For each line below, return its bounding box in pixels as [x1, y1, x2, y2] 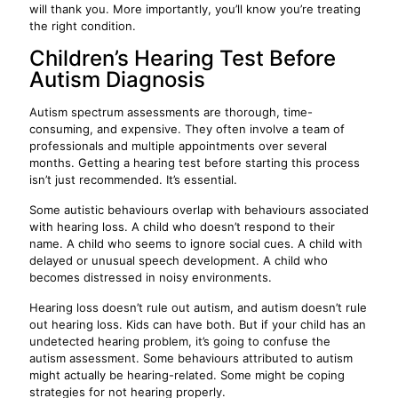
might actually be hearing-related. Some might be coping [29, 368, 345, 382]
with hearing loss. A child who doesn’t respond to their [29, 219, 335, 234]
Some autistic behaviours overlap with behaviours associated [29, 203, 369, 217]
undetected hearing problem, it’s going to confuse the [29, 334, 330, 348]
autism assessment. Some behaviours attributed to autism [29, 351, 353, 365]
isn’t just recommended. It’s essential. [29, 172, 237, 187]
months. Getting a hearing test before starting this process [29, 155, 360, 170]
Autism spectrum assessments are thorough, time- [29, 105, 313, 119]
